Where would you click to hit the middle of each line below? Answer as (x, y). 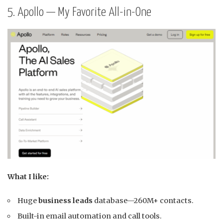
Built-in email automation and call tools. (90, 216)
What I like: (28, 176)
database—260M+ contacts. (143, 200)
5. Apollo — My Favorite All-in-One (79, 13)
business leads (66, 200)
